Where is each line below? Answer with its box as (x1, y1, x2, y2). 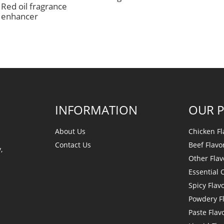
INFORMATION (55, 101, 137, 118)
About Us (55, 126, 85, 136)
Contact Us (55, 139, 91, 149)
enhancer (1, 10, 38, 22)
